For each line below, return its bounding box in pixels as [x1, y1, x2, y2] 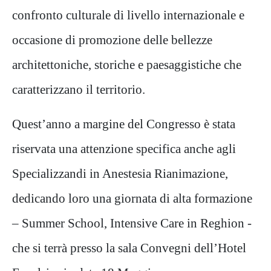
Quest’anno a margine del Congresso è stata [12, 117, 235, 131]
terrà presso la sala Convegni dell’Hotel [44, 241, 246, 255]
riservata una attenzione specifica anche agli [12, 142, 236, 156]
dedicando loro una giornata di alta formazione [12, 191, 252, 206]
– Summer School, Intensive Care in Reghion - [12, 216, 252, 230]
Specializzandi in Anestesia [12, 166, 154, 181]
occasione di [12, 33, 79, 47]
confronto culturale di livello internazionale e [12, 8, 244, 22]
